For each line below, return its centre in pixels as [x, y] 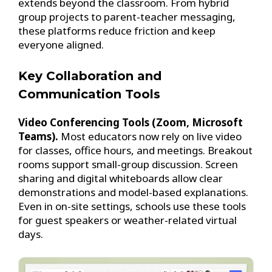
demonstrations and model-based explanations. [133, 192]
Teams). [38, 137]
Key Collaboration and [90, 76]
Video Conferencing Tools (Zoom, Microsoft [131, 123]
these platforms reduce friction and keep [117, 30]
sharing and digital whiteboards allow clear [121, 178]
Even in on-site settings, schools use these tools [132, 206]
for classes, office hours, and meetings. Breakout [135, 151]
